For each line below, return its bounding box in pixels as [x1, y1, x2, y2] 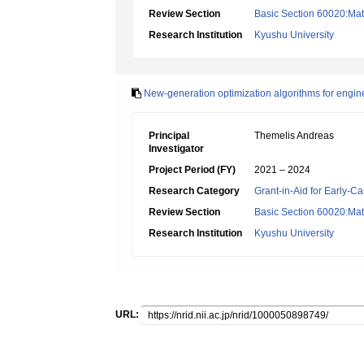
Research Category [149, 185, 240, 197]
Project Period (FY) [149, 164, 236, 175]
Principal [149, 130, 189, 141]
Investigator [149, 143, 204, 154]
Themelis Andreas [254, 130, 334, 141]
